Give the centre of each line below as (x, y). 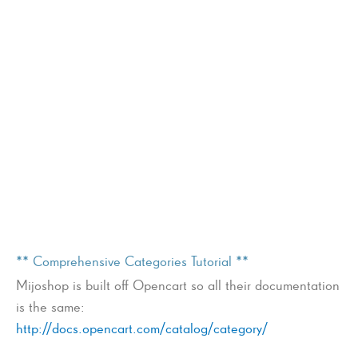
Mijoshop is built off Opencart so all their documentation (178, 285)
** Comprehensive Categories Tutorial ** (132, 261)
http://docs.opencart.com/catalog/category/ (142, 328)
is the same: (50, 307)
